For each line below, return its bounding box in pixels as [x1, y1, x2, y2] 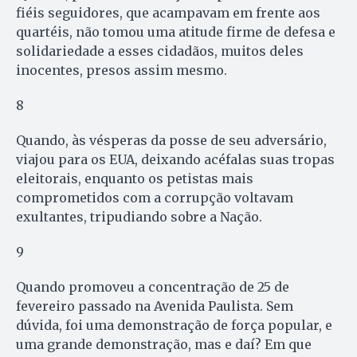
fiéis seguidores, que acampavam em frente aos [16, 5, 320, 22]
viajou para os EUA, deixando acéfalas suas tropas [16, 151, 335, 168]
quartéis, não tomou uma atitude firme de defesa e [16, 24, 335, 41]
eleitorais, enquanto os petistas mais [16, 171, 253, 187]
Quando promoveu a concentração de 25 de [16, 279, 289, 296]
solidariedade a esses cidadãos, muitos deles [16, 43, 304, 60]
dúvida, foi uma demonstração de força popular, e [16, 317, 332, 334]
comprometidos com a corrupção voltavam [16, 190, 293, 206]
